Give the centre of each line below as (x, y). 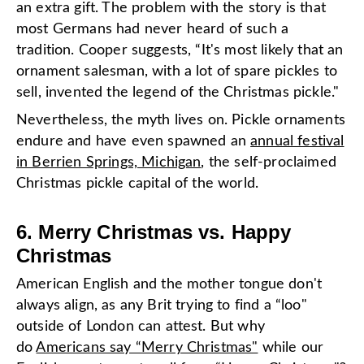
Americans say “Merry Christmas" (147, 347)
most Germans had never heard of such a (153, 29)
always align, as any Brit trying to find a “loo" (162, 305)
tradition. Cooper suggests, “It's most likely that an (180, 50)
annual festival (297, 141)
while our (291, 347)
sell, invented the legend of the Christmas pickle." (178, 92)
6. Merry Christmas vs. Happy (154, 232)
